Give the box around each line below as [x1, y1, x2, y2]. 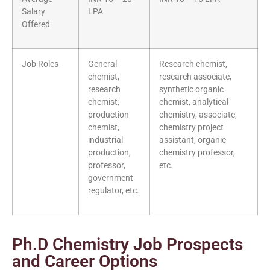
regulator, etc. [88, 186, 139, 196]
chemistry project [159, 122, 224, 133]
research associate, [159, 72, 231, 83]
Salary [22, 7, 45, 17]
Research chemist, [159, 59, 227, 70]
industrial [88, 135, 123, 146]
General [88, 59, 117, 70]
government [88, 173, 133, 184]
